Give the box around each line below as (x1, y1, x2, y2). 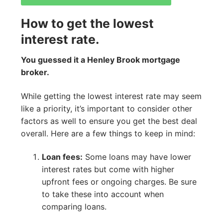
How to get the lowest (21, 15, 154, 31)
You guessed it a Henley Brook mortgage (21, 55, 180, 65)
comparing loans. (41, 202, 107, 212)
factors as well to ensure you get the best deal (21, 115, 197, 126)
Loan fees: (41, 152, 83, 162)
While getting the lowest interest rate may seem (21, 91, 202, 101)
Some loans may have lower (82, 152, 191, 162)
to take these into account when (41, 189, 164, 200)
